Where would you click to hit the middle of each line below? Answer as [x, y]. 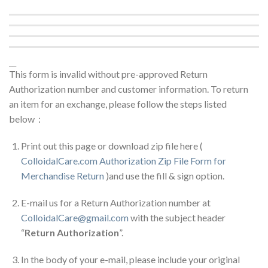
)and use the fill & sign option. [164, 176]
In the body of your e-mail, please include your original [130, 259]
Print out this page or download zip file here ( [112, 146]
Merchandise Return [63, 176]
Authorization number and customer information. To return [129, 89]
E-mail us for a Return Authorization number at [116, 202]
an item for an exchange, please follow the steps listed [118, 104]
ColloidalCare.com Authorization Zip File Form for [124, 161]
